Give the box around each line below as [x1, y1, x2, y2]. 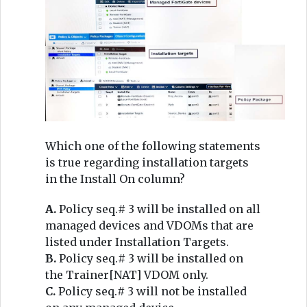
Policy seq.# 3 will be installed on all [59, 201, 260, 216]
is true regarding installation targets [45, 155, 249, 169]
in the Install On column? [45, 171, 185, 186]
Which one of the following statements [45, 138, 260, 153]
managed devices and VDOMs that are [45, 218, 254, 232]
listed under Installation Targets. [45, 234, 229, 249]
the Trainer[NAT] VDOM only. [45, 267, 208, 282]
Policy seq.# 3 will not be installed [58, 284, 247, 298]
